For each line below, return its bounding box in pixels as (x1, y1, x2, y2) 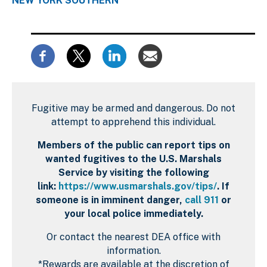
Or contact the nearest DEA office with (46, 231, 221, 243)
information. (106, 244, 161, 256)
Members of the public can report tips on (37, 139, 230, 151)
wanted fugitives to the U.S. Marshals (45, 153, 222, 164)
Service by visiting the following (58, 166, 209, 178)
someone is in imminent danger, (36, 194, 185, 206)
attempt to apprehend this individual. (51, 116, 216, 128)
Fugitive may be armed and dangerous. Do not (32, 102, 235, 114)
